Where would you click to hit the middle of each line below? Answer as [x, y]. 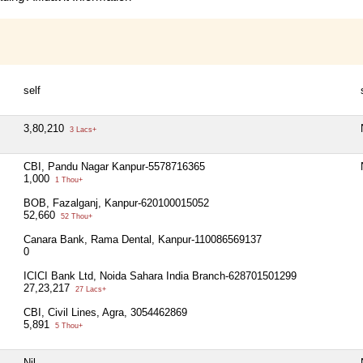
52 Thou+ [75, 216]
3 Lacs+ [82, 129]
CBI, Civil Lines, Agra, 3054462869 [105, 312]
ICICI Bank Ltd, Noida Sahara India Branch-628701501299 [160, 275]
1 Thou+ [68, 179]
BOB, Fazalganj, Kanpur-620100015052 [116, 203]
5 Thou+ [68, 325]
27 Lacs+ [90, 289]
